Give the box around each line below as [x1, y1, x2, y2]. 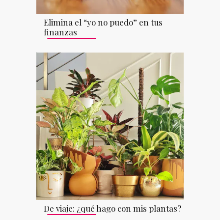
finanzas [44, 27, 77, 38]
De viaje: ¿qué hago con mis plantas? [44, 203, 181, 214]
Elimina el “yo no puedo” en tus [44, 17, 163, 28]
